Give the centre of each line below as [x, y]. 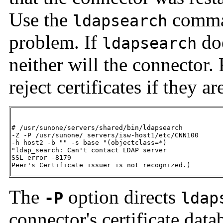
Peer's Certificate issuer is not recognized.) [101, 165]
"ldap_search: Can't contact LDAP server [89, 150]
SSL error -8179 [43, 158]
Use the [41, 20]
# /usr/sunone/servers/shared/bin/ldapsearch [99, 128]
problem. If [56, 42]
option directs [122, 197]
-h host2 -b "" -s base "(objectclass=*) [89, 143]
